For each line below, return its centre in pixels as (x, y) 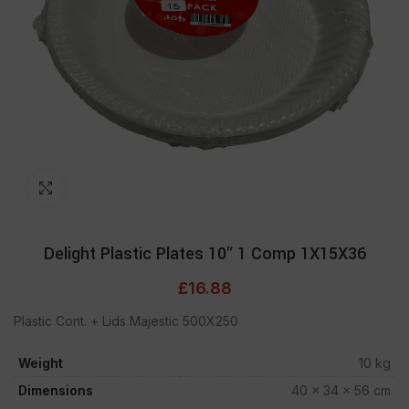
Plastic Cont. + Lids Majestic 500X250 (126, 321)
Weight (41, 363)
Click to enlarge (110, 188)
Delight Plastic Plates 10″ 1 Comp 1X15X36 (204, 254)
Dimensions (56, 390)
